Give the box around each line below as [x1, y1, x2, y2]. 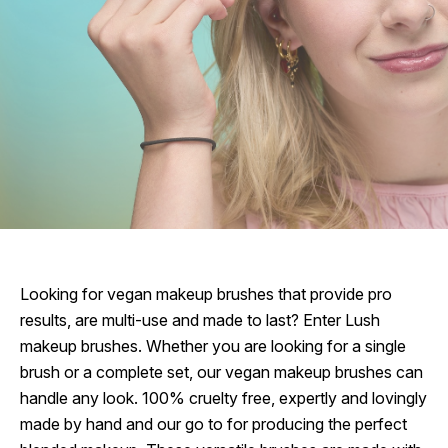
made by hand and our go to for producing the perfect [20, 413, 407, 434]
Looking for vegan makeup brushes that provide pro [20, 283, 392, 304]
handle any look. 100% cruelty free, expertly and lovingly [20, 387, 427, 408]
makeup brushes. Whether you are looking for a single [20, 335, 406, 356]
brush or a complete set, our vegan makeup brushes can [20, 361, 423, 382]
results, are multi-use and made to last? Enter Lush [20, 309, 380, 330]
